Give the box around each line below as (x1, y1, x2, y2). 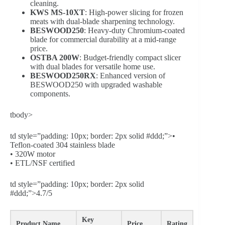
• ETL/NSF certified (10, 159, 75, 167)
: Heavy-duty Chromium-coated (84, 26, 185, 35)
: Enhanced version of (96, 71, 165, 80)
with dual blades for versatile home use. (30, 62, 155, 71)
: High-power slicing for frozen (85, 8, 183, 17)
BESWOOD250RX (30, 71, 96, 80)
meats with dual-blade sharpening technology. (30, 17, 175, 26)
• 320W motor (10, 150, 55, 158)
